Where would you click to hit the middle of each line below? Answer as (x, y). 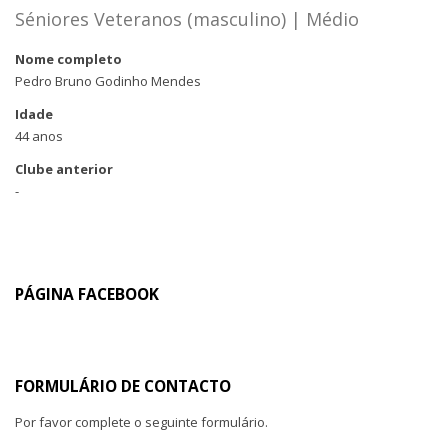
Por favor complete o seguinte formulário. (141, 422)
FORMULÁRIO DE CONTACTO (123, 386)
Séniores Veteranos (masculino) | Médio (187, 19)
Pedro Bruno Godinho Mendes (108, 81)
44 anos (39, 136)
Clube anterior (64, 169)
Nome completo (68, 59)
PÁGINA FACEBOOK (87, 294)
